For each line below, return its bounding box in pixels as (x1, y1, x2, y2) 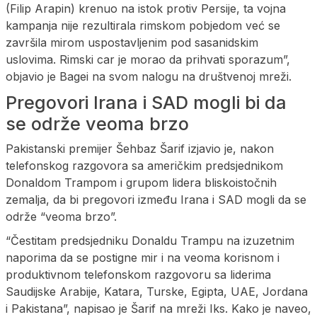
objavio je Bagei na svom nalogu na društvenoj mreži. (6, 69, 292, 84)
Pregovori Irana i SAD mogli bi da (6, 92, 287, 114)
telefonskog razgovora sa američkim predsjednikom (6, 158, 283, 173)
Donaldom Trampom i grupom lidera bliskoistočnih (6, 175, 277, 190)
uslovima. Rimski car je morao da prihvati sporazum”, (6, 52, 290, 67)
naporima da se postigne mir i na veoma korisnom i (6, 250, 279, 265)
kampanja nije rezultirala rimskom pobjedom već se (6, 18, 280, 33)
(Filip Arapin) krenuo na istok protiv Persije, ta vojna (6, 1, 286, 16)
